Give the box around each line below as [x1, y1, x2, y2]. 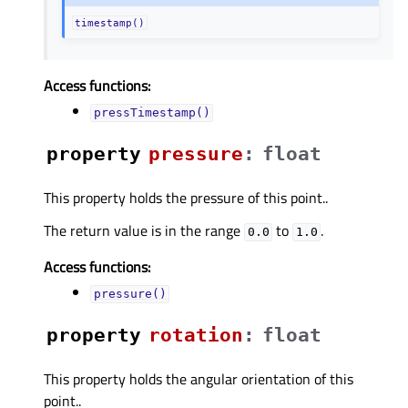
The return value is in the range [44, 219, 244, 242]
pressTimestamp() [93, 106, 210, 120]
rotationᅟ [148, 324, 243, 347]
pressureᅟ [148, 143, 243, 166]
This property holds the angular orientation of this [44, 368, 353, 391]
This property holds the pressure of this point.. [44, 187, 328, 209]
